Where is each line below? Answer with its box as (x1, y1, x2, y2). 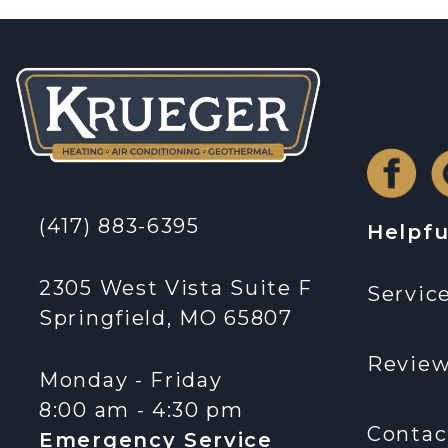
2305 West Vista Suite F (39, 275, 314, 300)
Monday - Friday (39, 367, 223, 392)
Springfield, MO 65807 (39, 305, 293, 330)
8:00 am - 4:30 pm (39, 397, 244, 422)
